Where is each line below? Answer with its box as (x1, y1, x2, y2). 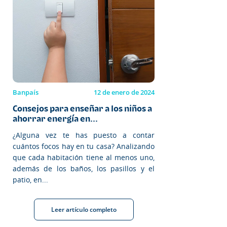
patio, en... (13, 174, 48, 184)
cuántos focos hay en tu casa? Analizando (13, 141, 155, 151)
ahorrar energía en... (13, 113, 98, 124)
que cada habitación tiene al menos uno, (13, 152, 155, 162)
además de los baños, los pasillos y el (13, 163, 155, 173)
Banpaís (13, 87, 39, 97)
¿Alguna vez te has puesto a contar (13, 130, 155, 140)
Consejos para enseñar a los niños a (13, 103, 152, 113)
